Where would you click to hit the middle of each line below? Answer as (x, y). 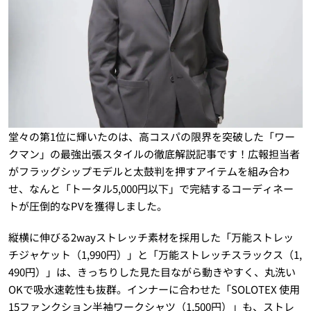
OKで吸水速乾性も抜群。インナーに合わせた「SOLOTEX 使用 (154, 289)
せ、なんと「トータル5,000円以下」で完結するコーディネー (151, 188)
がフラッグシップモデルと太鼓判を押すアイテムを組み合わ (149, 171)
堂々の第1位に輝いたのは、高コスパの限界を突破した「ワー (151, 136)
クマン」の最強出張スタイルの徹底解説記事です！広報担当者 (154, 154)
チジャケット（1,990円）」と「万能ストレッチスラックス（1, (155, 254)
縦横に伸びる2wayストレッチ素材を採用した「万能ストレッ (151, 237)
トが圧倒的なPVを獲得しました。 (87, 206)
